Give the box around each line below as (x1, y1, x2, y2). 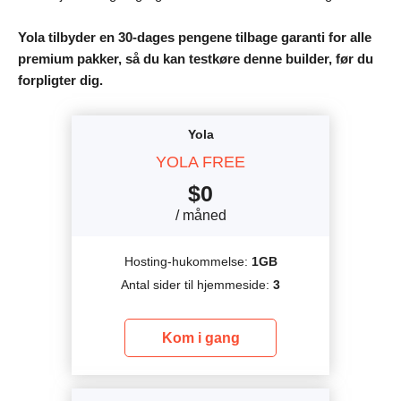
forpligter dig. (18, 73, 103, 89)
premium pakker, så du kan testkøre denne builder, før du (18, 51, 373, 67)
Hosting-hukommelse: (124, 254, 252, 269)
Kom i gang (161, 330, 240, 346)
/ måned (175, 208, 226, 224)
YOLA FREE (156, 153, 245, 172)
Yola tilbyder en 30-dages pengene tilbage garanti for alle (18, 30, 371, 46)
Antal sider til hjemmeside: (121, 277, 273, 293)
